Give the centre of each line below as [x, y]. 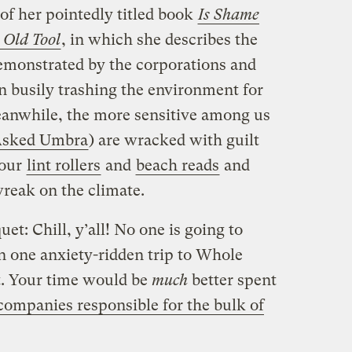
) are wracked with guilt [174, 140]
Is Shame [228, 14]
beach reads [177, 165]
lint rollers [63, 165]
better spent [232, 280]
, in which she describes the [159, 39]
